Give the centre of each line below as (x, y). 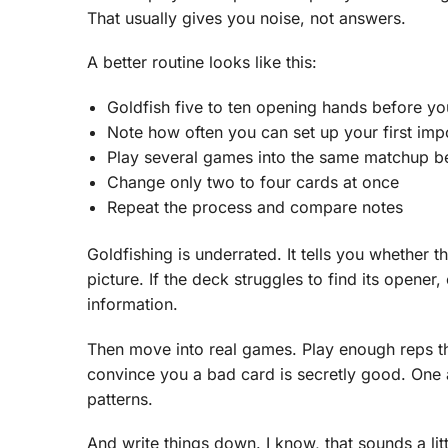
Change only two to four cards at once (253, 181)
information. (132, 304)
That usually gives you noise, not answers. (246, 17)
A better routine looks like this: (202, 62)
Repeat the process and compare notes (255, 206)
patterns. (120, 398)
